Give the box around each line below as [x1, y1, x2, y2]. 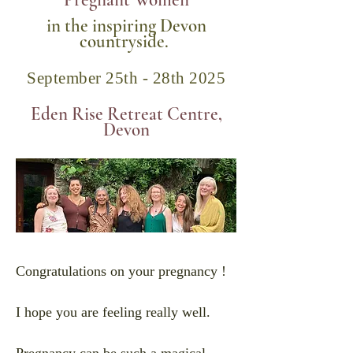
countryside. [80, 31, 173, 53]
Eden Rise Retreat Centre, [30, 103, 222, 125]
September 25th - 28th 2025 [27, 69, 225, 87]
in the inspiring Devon [46, 15, 206, 37]
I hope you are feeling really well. [16, 304, 210, 320]
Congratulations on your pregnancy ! [16, 263, 230, 279]
